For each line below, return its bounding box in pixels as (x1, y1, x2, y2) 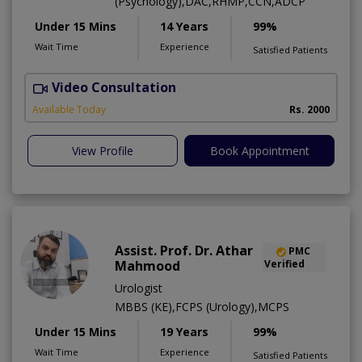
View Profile (72, 142, 133, 158)
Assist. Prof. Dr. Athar (115, 241, 253, 259)
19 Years (160, 323, 208, 339)
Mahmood (115, 256, 180, 275)
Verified (263, 256, 305, 271)
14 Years (160, 19, 208, 35)
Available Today (32, 102, 106, 116)
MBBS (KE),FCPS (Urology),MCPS (115, 298, 289, 314)
